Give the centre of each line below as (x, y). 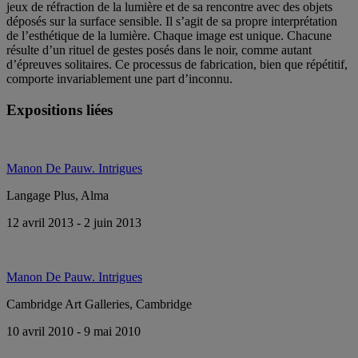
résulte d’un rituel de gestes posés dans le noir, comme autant (159, 50)
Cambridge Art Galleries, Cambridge (99, 304)
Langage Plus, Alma (58, 195)
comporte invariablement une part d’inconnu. (119, 79)
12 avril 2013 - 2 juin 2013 (74, 222)
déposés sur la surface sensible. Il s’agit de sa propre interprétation (172, 22)
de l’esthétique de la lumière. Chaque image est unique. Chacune (169, 36)
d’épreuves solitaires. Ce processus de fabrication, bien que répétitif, (177, 65)
